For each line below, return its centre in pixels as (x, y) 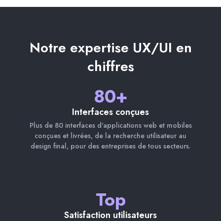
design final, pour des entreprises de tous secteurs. (110, 146)
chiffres (110, 66)
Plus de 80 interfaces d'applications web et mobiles (110, 125)
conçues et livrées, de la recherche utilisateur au (110, 135)
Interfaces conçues (110, 112)
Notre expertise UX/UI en (110, 47)
